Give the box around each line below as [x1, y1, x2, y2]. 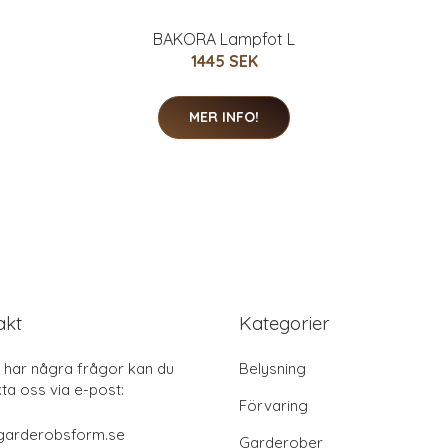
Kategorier [239, 310, 330, 335]
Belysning [239, 358, 306, 378]
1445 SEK [190, 50, 258, 71]
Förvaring [239, 395, 308, 415]
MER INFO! [189, 107, 259, 126]
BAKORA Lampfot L [153, 28, 295, 49]
